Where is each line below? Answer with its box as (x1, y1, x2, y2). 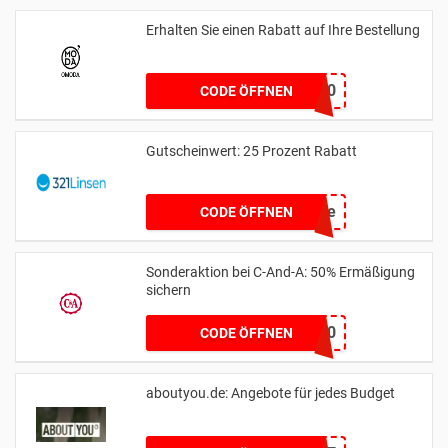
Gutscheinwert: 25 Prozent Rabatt (146, 142, 357, 159)
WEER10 (276, 80, 336, 100)
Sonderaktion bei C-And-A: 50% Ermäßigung (146, 263, 415, 280)
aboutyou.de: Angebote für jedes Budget (146, 384, 395, 401)
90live (293, 201, 336, 221)
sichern (146, 281, 191, 298)
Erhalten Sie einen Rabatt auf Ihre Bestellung (146, 21, 420, 38)
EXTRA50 (268, 322, 336, 342)
